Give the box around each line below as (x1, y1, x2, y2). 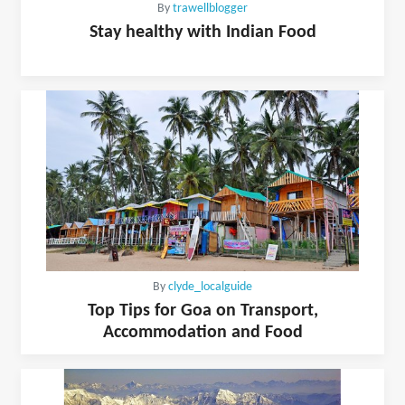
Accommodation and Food (102, 323, 303, 342)
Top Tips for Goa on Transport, (87, 301, 318, 320)
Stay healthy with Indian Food (89, 23, 316, 42)
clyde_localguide (168, 280, 252, 293)
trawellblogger (173, 2, 248, 14)
